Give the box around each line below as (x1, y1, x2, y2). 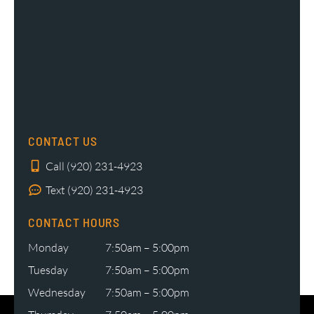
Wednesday (28, 285, 86, 300)
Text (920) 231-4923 (46, 183, 143, 198)
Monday (28, 240, 69, 255)
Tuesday (28, 263, 68, 278)
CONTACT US (28, 133, 97, 149)
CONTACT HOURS (28, 214, 120, 231)
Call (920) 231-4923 (46, 159, 142, 174)
